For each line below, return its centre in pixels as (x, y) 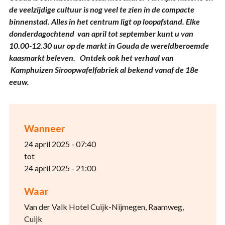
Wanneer (44, 128)
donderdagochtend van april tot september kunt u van (101, 33)
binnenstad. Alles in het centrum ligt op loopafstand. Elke (104, 21)
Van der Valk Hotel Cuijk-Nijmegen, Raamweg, (104, 207)
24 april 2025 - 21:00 (60, 168)
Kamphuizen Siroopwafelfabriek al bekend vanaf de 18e (103, 70)
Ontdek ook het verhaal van (127, 58)
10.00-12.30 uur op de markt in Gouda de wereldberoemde (109, 45)
